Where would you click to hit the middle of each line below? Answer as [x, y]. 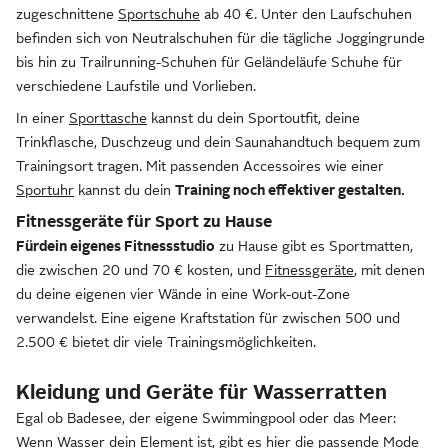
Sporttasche [108, 118]
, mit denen [389, 270]
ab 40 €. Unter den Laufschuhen [306, 14]
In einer [42, 118]
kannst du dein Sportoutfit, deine [253, 118]
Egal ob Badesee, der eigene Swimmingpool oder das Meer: [206, 418]
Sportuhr [45, 190]
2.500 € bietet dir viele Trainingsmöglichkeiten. [166, 342]
